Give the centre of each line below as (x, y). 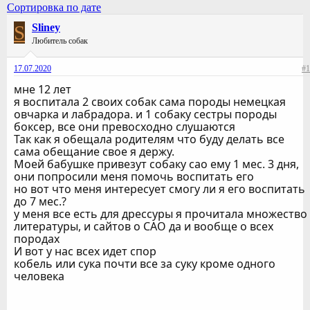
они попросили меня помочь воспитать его (134, 177)
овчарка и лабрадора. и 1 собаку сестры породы (145, 115)
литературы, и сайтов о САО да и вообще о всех (144, 227)
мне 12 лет (43, 90)
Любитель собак (60, 41)
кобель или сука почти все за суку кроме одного (145, 264)
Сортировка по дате (54, 8)
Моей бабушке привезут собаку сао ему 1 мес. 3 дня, (156, 164)
